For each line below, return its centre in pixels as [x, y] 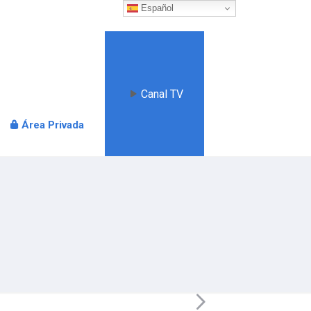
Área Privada [52, 125]
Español [156, 8]
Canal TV [162, 94]
